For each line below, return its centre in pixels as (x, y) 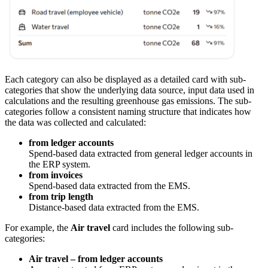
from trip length (61, 197)
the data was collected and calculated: (75, 123)
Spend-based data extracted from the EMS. (109, 186)
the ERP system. (60, 165)
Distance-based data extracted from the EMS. (114, 208)
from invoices (56, 175)
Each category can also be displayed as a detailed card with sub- (125, 80)
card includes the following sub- (172, 228)
